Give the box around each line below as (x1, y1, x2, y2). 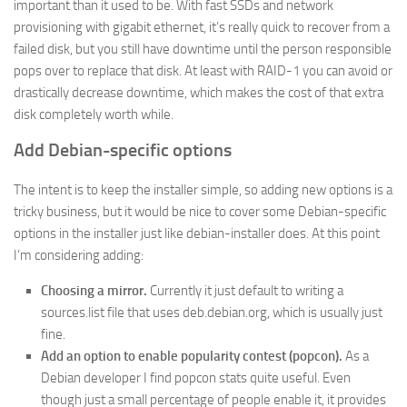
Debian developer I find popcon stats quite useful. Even (41, 369, 351, 386)
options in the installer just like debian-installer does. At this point (14, 224, 380, 242)
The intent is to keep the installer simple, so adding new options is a (14, 181, 392, 198)
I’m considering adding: (14, 246, 144, 263)
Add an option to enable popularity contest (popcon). (41, 347, 342, 364)
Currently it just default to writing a (147, 282, 343, 299)
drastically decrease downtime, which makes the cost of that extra (14, 84, 383, 101)
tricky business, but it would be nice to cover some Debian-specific (14, 203, 386, 220)
